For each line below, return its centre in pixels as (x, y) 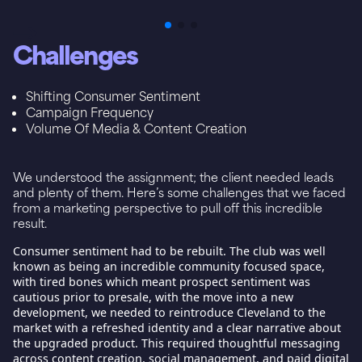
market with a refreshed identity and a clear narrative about (177, 327)
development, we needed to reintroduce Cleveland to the (169, 312)
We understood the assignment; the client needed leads (173, 176)
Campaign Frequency (90, 112)
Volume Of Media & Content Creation (136, 128)
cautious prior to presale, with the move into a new (153, 297)
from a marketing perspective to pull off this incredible (168, 207)
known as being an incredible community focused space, (169, 266)
